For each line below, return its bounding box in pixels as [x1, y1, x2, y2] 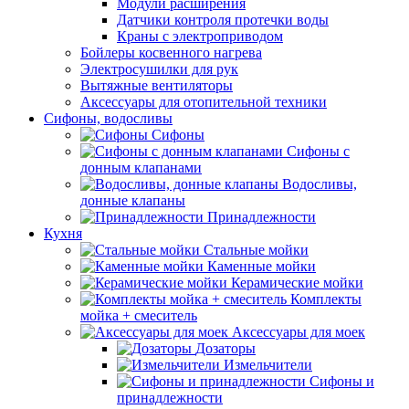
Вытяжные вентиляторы [80, 78, 233, 93]
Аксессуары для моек [232, 324, 365, 340]
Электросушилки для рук [80, 61, 238, 77]
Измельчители [224, 357, 312, 372]
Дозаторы [195, 341, 256, 356]
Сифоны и [309, 373, 374, 389]
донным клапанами [80, 160, 202, 175]
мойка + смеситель [80, 308, 197, 323]
